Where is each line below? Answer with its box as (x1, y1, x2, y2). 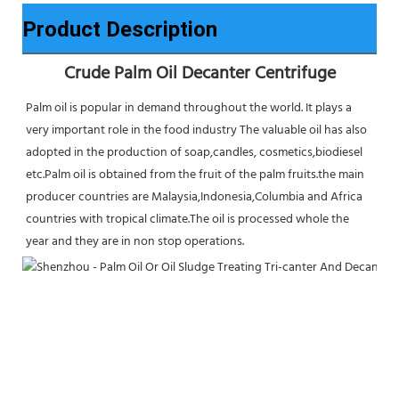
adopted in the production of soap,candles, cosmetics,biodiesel (26, 142, 362, 163)
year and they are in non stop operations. (26, 231, 244, 252)
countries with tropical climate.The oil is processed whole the (26, 208, 349, 230)
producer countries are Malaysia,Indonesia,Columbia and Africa (26, 186, 362, 208)
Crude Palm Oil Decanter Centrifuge (63, 59, 336, 88)
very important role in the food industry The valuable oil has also (26, 119, 367, 141)
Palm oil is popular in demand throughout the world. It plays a (26, 97, 352, 118)
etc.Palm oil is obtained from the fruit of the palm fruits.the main (26, 164, 364, 185)
